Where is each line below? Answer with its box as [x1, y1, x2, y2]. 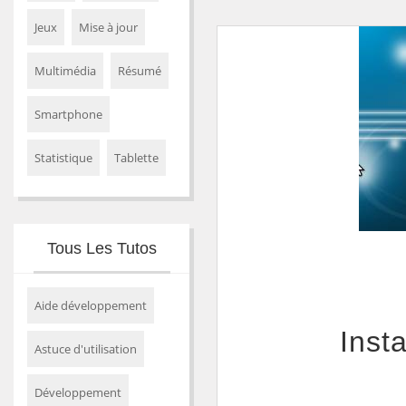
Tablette [114, 150, 159, 166]
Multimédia [34, 63, 96, 79]
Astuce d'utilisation [34, 341, 137, 357]
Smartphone [34, 106, 102, 122]
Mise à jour [79, 19, 138, 35]
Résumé [118, 63, 161, 79]
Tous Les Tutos [46, 239, 157, 257]
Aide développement [34, 297, 147, 314]
